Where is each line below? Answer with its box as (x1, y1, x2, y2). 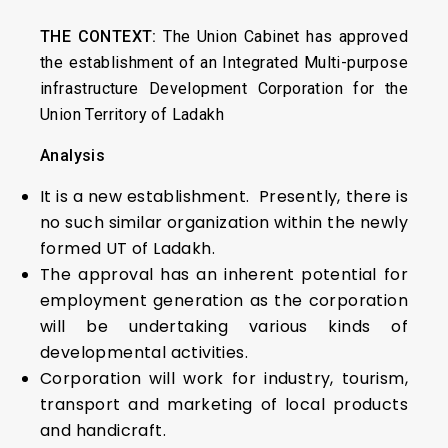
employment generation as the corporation (40, 289, 408, 312)
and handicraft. (40, 419, 167, 442)
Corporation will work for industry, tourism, (40, 367, 408, 390)
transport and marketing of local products (40, 393, 408, 416)
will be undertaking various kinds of (40, 315, 408, 338)
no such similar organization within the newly (40, 211, 408, 234)
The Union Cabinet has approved (156, 27, 408, 46)
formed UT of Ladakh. (40, 237, 215, 260)
